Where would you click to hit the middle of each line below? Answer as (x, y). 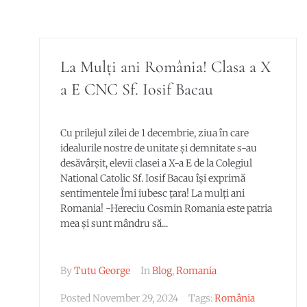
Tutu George (102, 271)
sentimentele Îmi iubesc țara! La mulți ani (152, 193)
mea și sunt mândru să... (114, 223)
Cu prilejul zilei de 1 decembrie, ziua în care (154, 133)
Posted (76, 298)
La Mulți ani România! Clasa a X (165, 67)
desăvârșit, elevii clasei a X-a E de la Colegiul (156, 163)
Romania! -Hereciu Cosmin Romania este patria (166, 208)
